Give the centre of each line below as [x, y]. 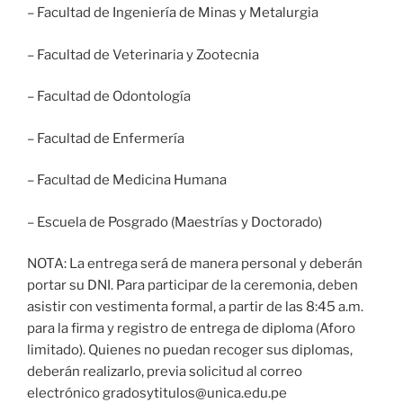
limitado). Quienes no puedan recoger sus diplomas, [190, 350]
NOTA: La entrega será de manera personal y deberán [195, 264]
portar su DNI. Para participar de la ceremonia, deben [193, 286]
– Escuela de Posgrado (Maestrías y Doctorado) [175, 222]
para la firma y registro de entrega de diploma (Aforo [191, 329]
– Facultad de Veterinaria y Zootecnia [143, 54]
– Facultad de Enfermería [106, 138]
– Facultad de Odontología [109, 97]
